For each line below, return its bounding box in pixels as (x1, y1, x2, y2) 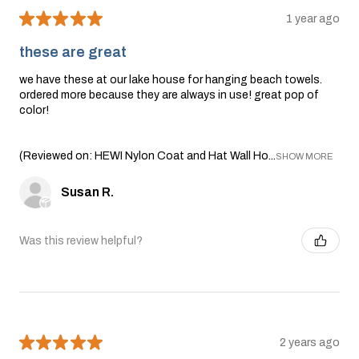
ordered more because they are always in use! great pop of (19, 89, 319, 102)
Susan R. (61, 185, 114, 200)
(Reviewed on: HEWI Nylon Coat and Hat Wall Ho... (19, 150, 276, 163)
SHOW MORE (276, 151, 333, 162)
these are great (19, 44, 127, 61)
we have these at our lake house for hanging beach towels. (19, 74, 322, 87)
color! (19, 104, 49, 117)
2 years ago (280, 336, 340, 349)
